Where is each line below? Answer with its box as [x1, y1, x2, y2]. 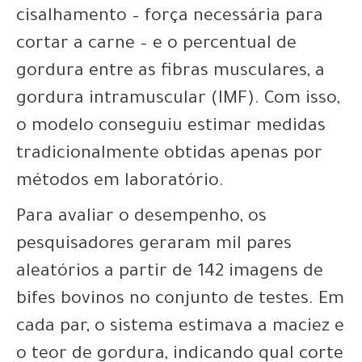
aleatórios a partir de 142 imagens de [16, 263, 323, 283]
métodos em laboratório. [16, 173, 224, 192]
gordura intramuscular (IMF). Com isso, [16, 90, 340, 110]
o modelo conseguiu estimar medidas [16, 118, 326, 137]
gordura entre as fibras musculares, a [16, 63, 325, 82]
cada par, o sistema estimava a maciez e [16, 318, 344, 338]
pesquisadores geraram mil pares [16, 236, 292, 255]
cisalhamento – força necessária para [16, 8, 323, 27]
